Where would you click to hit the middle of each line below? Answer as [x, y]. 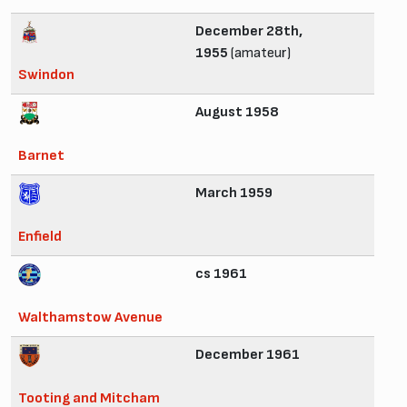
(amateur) [259, 53]
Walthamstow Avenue [90, 317]
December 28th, [249, 31]
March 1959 [234, 193]
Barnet [41, 155]
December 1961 [248, 354]
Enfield [40, 236]
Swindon [46, 74]
